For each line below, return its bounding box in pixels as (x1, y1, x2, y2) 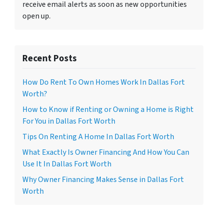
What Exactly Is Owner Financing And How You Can (22, 147, 189, 158)
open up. (22, 11, 51, 22)
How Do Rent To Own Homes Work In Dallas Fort (22, 77, 185, 88)
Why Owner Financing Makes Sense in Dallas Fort (22, 174, 184, 185)
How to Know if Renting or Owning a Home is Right (22, 104, 194, 115)
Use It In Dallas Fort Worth (22, 159, 111, 170)
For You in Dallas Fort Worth (22, 116, 115, 127)
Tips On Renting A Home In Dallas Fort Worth (22, 131, 174, 143)
